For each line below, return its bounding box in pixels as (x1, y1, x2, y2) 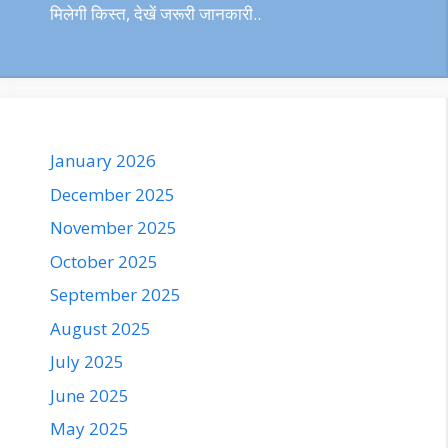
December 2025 (50, 182, 175, 206)
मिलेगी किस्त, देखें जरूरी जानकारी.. (50, 2, 261, 26)
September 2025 (50, 283, 181, 307)
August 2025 (50, 316, 151, 340)
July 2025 (50, 350, 124, 374)
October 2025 (50, 249, 158, 273)
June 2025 (50, 383, 129, 407)
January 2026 (50, 149, 156, 173)
